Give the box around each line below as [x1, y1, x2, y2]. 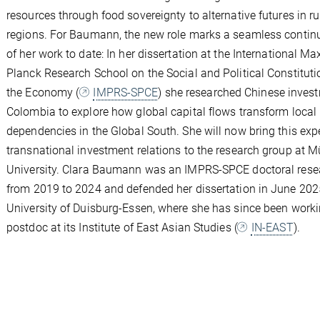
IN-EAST [251, 220, 294, 234]
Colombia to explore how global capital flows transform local [6, 104, 317, 119]
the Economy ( [6, 85, 80, 99]
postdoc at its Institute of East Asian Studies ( [6, 220, 238, 234]
